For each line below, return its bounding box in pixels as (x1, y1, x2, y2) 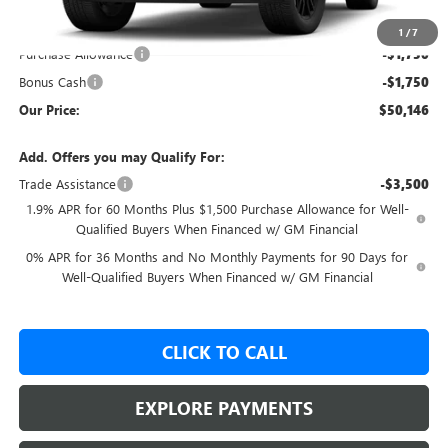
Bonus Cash (18, 73, 86, 91)
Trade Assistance (18, 175, 116, 193)
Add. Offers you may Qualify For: (18, 148, 225, 166)
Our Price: (18, 101, 80, 119)
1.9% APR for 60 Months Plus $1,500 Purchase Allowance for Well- (25, 200, 409, 218)
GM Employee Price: (18, 20, 136, 38)
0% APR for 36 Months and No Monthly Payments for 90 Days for (26, 248, 409, 266)
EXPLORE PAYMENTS (135, 396, 313, 421)
